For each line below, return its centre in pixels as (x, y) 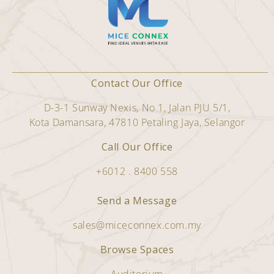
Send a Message (137, 201)
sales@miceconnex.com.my (137, 225)
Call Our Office (137, 147)
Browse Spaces (137, 250)
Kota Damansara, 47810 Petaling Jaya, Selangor (137, 123)
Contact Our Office (137, 83)
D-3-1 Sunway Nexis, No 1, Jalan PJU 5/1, (137, 108)
